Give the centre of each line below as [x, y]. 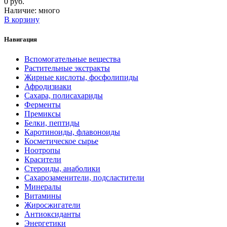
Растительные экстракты [67, 68]
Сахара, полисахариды [64, 96]
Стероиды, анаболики [62, 169]
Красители [43, 160]
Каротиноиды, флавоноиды [72, 132]
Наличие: [21, 10]
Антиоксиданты [52, 214]
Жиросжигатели [52, 205]
